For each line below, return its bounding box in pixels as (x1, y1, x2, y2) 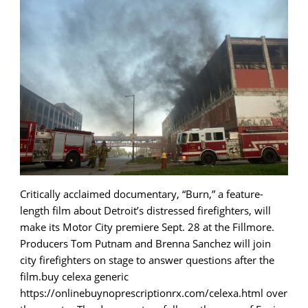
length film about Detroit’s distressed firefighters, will (20, 203, 271, 217)
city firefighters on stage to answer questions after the (20, 252, 274, 267)
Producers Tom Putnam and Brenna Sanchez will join (20, 236, 271, 250)
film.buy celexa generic (20, 269, 129, 283)
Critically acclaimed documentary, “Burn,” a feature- (20, 186, 263, 201)
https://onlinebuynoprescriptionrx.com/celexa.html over (20, 285, 287, 300)
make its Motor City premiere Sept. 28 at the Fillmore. (20, 219, 274, 234)
